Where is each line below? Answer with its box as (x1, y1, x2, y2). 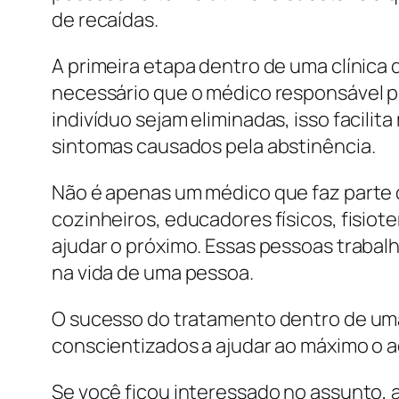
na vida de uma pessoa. (52, 259, 254, 287)
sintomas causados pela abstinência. (52, 133, 376, 160)
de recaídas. (52, 6, 159, 34)
